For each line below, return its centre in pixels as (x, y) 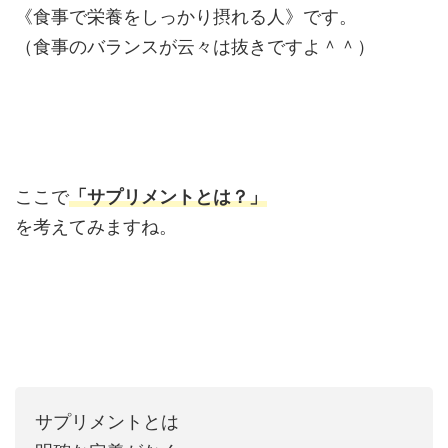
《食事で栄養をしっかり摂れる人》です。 (186, 16)
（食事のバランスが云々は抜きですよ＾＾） (195, 46)
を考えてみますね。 (96, 226)
